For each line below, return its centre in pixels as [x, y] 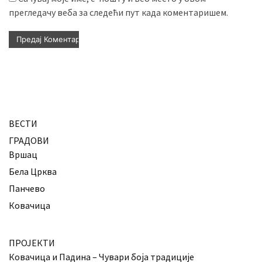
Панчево [27, 189]
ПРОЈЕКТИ [32, 243]
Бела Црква [33, 172]
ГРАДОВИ [29, 141]
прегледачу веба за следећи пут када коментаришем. [118, 13]
